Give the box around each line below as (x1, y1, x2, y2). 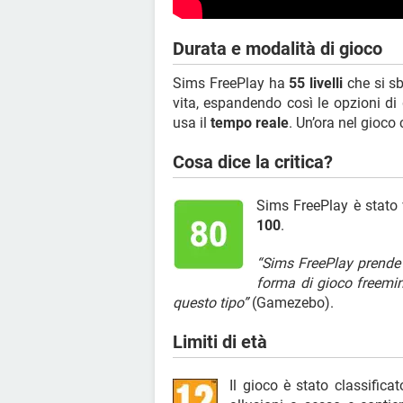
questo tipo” (173, 293, 248, 311)
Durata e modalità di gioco (173, 37, 382, 59)
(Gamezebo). (248, 293, 334, 311)
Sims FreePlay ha (173, 74, 290, 92)
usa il (173, 113, 210, 131)
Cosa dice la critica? (173, 150, 333, 173)
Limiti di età (173, 330, 267, 353)
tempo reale (210, 113, 289, 131)
